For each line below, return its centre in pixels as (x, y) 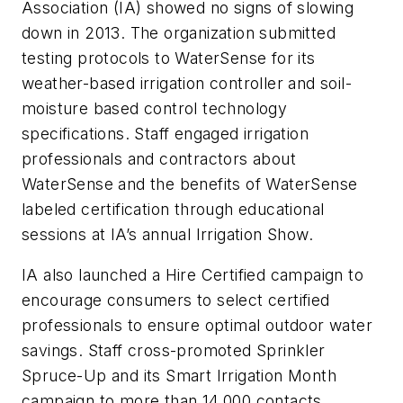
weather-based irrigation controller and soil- (187, 83)
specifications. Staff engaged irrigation (165, 133)
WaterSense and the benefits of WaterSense (190, 184)
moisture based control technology (155, 108)
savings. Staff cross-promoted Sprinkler (174, 351)
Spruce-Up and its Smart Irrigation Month (179, 376)
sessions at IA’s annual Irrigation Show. (167, 234)
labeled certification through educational (173, 209)
